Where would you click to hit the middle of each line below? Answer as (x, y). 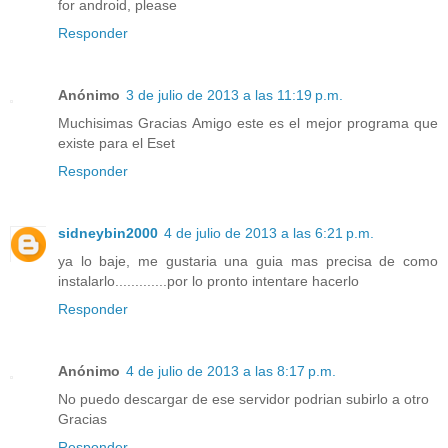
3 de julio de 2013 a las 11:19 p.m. (234, 94)
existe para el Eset (116, 142)
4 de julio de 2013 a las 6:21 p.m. (269, 232)
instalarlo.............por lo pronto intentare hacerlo (208, 280)
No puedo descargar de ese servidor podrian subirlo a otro (243, 398)
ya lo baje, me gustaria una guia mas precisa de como (248, 260)
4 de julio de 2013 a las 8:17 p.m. (231, 370)
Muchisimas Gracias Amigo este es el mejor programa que (248, 122)
